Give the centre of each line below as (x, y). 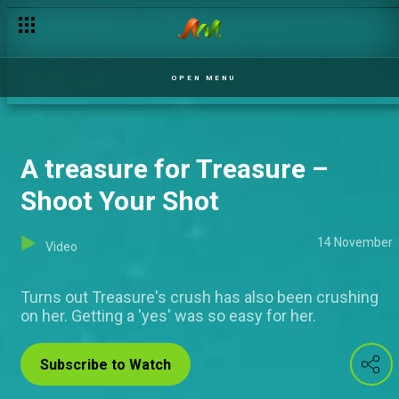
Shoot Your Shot (120, 201)
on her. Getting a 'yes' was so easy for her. (168, 316)
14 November (355, 242)
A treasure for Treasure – (174, 169)
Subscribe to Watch (106, 365)
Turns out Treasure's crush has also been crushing (199, 297)
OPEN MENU (204, 77)
